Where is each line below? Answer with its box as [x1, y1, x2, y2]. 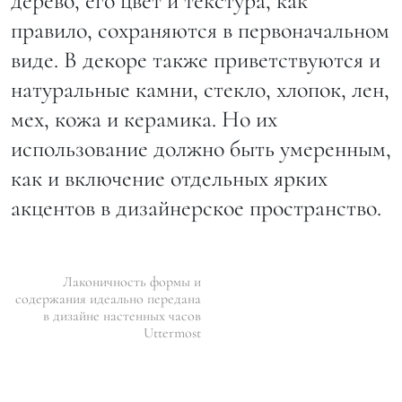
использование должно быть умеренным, [11, 135, 391, 163]
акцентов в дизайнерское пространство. [11, 194, 381, 223]
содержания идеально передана [15, 290, 201, 309]
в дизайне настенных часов [43, 307, 201, 326]
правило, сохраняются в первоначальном [11, 16, 389, 45]
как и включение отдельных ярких [11, 164, 328, 193]
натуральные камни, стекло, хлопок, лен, [11, 75, 389, 104]
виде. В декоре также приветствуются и [11, 46, 380, 74]
